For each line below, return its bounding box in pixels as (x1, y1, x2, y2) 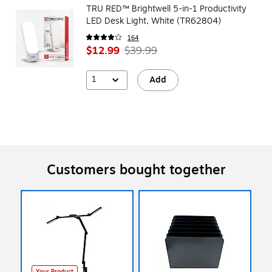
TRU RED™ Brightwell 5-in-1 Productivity (86, 2, 246, 15)
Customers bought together (46, 159, 226, 180)
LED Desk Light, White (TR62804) (86, 14, 221, 27)
